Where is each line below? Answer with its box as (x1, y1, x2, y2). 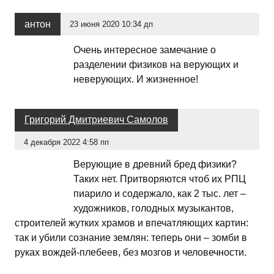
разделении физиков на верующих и (73, 59, 239, 70)
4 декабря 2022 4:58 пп (24, 138, 109, 147)
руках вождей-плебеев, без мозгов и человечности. (15, 247, 246, 258)
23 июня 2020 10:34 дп (70, 19, 154, 29)
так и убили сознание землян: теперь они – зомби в (15, 232, 247, 243)
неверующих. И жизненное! (73, 73, 198, 84)
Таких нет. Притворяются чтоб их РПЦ (73, 174, 246, 185)
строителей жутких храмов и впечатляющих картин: (15, 218, 248, 229)
